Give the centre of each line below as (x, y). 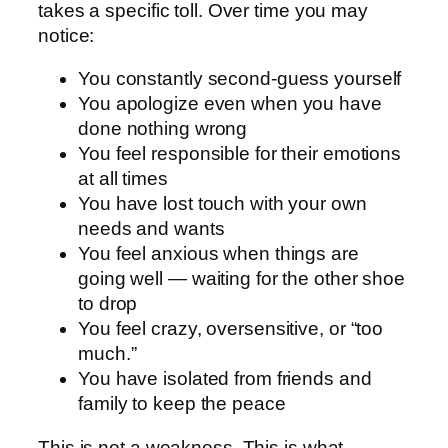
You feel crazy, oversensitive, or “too (231, 329)
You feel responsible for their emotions (240, 154)
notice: (66, 35)
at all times (123, 179)
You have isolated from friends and (225, 379)
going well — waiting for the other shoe (242, 279)
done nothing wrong (163, 129)
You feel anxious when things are (218, 254)
